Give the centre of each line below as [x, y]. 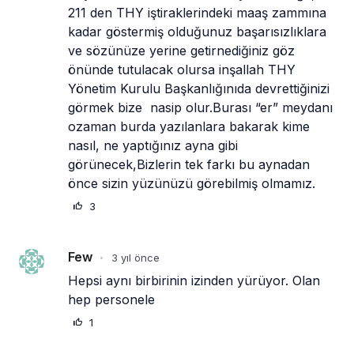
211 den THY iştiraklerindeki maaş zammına [197, 13]
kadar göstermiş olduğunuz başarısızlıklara [197, 32]
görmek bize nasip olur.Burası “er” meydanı [200, 108]
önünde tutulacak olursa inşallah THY [182, 70]
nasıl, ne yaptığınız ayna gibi [153, 146]
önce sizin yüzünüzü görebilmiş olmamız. [192, 184]
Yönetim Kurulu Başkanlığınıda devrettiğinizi [199, 89]
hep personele [111, 300]
